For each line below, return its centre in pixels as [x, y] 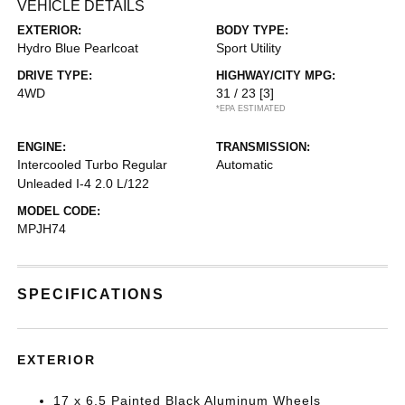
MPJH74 [42, 229]
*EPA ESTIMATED [251, 108]
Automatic [245, 165]
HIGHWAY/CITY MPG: [276, 75]
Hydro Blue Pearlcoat [78, 48]
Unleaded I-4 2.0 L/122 [84, 184]
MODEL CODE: [59, 211]
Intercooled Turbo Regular [93, 165]
